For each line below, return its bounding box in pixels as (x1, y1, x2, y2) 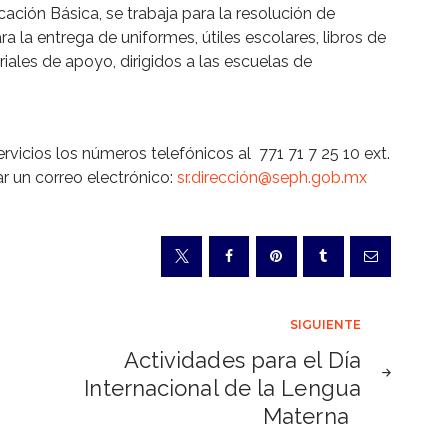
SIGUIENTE (290, 316, 361, 332)
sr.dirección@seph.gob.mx (177, 167, 367, 187)
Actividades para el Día (123, 346, 361, 373)
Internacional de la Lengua (84, 374, 361, 401)
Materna (263, 402, 361, 429)
